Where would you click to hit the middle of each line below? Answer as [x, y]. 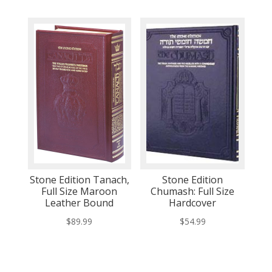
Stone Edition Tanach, [79, 180]
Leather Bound [80, 203]
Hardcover [193, 203]
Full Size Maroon [80, 192]
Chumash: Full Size [193, 192]
